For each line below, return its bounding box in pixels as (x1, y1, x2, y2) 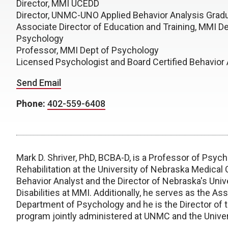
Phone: (16, 98, 47, 109)
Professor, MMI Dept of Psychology (16, 45, 159, 55)
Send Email (16, 77, 61, 88)
